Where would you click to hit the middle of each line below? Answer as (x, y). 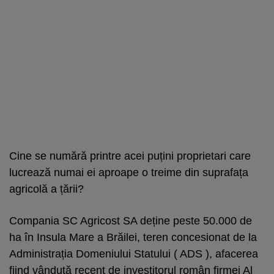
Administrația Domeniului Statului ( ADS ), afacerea (134, 254)
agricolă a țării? (46, 189)
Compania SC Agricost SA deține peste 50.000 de (131, 220)
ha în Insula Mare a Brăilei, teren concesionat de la (133, 237)
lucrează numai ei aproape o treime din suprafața (129, 172)
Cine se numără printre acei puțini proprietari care (130, 156)
